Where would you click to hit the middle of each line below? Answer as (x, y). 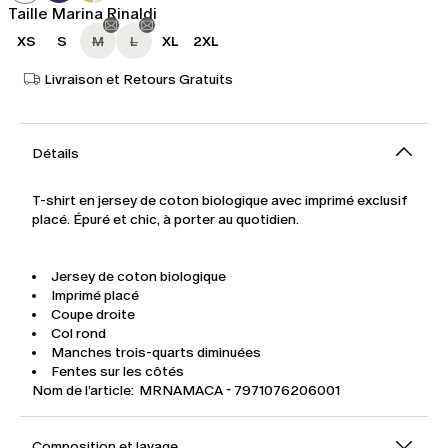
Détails (55, 154)
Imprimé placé (95, 296)
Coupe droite (93, 315)
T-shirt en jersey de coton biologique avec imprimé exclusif (220, 201)
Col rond (78, 334)
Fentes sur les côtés (117, 372)
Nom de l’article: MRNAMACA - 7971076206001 (186, 391)
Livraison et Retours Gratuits (138, 79)
